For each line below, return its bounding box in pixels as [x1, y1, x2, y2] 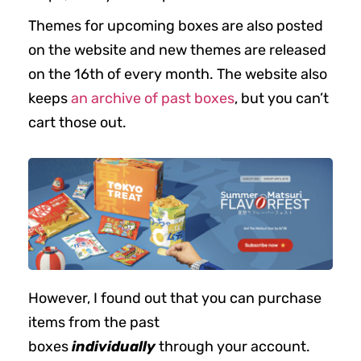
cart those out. [28, 113, 127, 131]
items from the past [28, 313, 160, 332]
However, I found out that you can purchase [28, 289, 322, 308]
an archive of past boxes [71, 89, 234, 107]
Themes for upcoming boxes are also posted [28, 16, 323, 35]
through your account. [156, 338, 310, 356]
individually [72, 338, 156, 356]
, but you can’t [234, 89, 329, 107]
